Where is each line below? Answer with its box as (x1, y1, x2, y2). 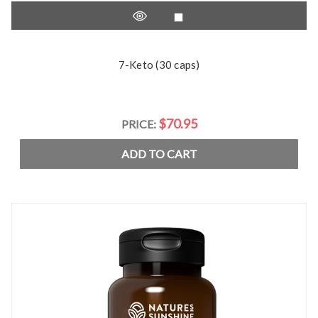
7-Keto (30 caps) (118, 58, 200, 71)
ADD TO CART (121, 147, 197, 160)
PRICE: (121, 117, 158, 131)
